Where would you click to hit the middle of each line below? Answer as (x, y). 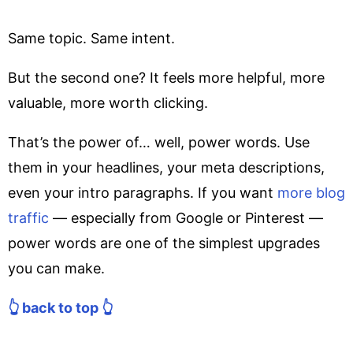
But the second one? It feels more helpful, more (166, 77)
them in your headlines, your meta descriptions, (166, 167)
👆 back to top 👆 (60, 307)
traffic (28, 217)
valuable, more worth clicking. (108, 102)
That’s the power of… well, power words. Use (159, 142)
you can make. (56, 268)
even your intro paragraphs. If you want (143, 192)
